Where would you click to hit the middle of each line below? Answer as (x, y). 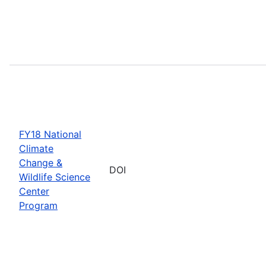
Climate (36, 148)
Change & (41, 162)
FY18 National (50, 134)
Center (34, 191)
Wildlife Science (55, 177)
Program (38, 205)
